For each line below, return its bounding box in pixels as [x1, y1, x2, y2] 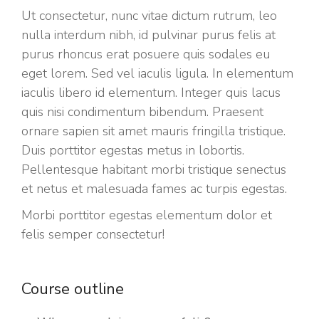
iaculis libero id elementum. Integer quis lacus [21, 84, 281, 102]
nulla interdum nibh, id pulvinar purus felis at [21, 26, 276, 44]
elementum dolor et [156, 206, 272, 224]
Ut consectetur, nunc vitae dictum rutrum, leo [21, 7, 277, 25]
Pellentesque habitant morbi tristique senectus [21, 161, 286, 179]
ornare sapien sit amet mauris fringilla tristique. [21, 122, 286, 140]
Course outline [21, 278, 124, 300]
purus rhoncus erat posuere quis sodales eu [21, 46, 270, 63]
